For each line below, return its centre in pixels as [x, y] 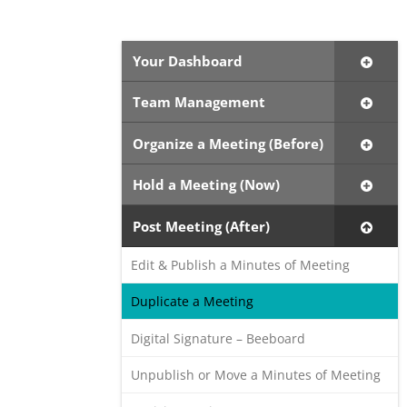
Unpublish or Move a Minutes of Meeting [256, 374]
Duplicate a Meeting [193, 302]
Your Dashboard [188, 60]
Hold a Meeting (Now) [207, 185]
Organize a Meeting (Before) [228, 143]
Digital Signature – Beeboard [218, 338]
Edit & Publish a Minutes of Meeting [241, 265]
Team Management [199, 102]
